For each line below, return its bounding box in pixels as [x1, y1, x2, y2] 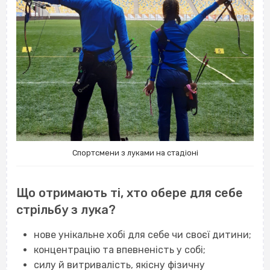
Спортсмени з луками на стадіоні [72, 148, 198, 158]
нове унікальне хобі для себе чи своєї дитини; [33, 228, 251, 240]
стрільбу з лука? [16, 202, 116, 217]
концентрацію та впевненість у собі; [33, 243, 206, 256]
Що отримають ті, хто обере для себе [16, 185, 243, 200]
